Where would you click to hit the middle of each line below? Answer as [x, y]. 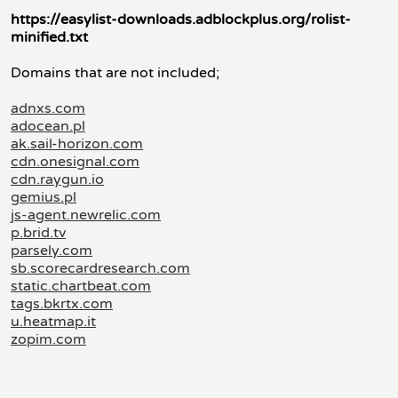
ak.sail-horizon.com [77, 144]
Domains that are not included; [115, 73]
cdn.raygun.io [57, 179]
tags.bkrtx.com [62, 304]
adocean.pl [48, 126]
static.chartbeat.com [81, 286]
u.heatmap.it [53, 322]
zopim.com [48, 339]
